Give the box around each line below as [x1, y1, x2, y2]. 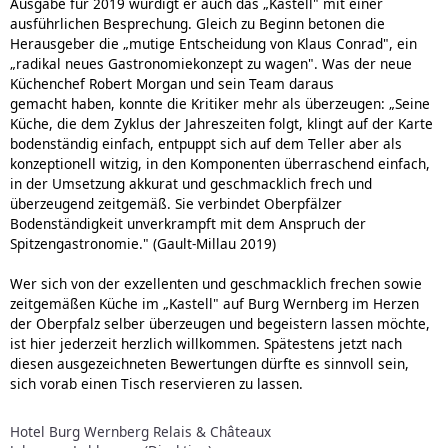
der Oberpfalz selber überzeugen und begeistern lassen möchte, [10, 313, 430, 333]
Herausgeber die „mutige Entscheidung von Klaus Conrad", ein [10, 33, 417, 53]
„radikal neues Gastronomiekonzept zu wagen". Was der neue [10, 53, 412, 73]
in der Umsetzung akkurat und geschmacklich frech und [10, 173, 372, 193]
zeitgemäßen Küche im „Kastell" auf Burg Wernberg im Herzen [10, 293, 419, 313]
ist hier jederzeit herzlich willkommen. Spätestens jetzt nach [10, 333, 402, 353]
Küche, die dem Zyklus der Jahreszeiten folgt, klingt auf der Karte [10, 113, 433, 133]
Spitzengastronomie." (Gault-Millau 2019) [10, 233, 280, 253]
